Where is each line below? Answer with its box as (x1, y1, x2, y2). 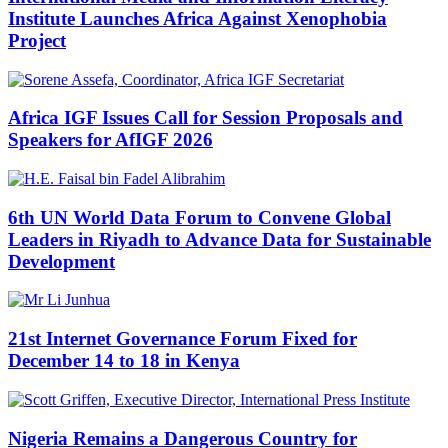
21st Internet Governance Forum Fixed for (8, 328, 357, 350)
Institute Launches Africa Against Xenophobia (8, 7, 387, 29)
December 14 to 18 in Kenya (8, 350, 240, 372)
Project (8, 29, 66, 51)
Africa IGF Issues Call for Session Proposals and (8, 107, 403, 129)
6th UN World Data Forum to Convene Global (8, 206, 391, 228)
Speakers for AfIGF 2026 (8, 129, 213, 151)
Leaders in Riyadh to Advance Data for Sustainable (8, 228, 431, 250)
